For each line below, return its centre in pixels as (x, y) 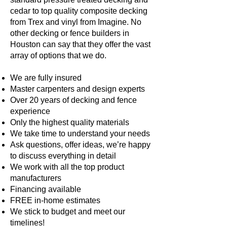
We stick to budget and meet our (68, 212)
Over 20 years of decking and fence (73, 100)
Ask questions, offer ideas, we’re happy (80, 145)
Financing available (46, 189)
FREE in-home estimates (55, 200)
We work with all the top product (67, 167)
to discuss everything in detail (63, 156)
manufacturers (36, 178)
